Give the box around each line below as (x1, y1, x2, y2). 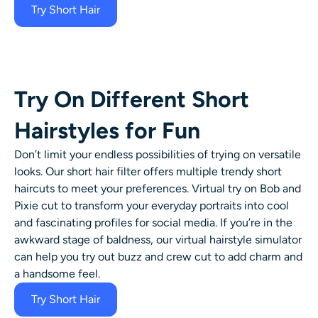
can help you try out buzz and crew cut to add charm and (14, 249, 302, 263)
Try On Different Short (14, 85, 249, 113)
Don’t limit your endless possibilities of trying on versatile (14, 147, 301, 161)
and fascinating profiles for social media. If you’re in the (14, 215, 292, 229)
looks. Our (14, 164, 67, 178)
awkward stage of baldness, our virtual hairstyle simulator (14, 232, 302, 246)
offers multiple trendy (141, 164, 256, 178)
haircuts (14, 181, 55, 195)
